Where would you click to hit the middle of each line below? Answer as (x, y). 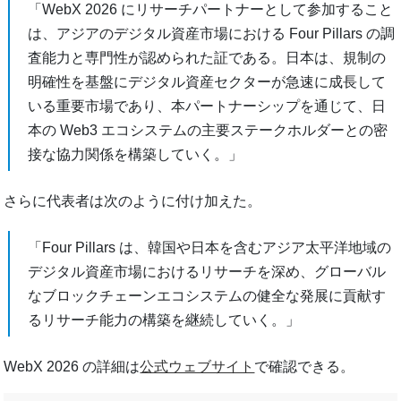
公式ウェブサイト (197, 367)
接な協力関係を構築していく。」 (136, 155)
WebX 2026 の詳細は (72, 367)
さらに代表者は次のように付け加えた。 (133, 201)
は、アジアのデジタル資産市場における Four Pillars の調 (212, 34)
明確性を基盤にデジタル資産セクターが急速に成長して (207, 82)
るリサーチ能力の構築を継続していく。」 (164, 320)
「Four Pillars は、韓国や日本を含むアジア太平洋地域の (210, 248)
